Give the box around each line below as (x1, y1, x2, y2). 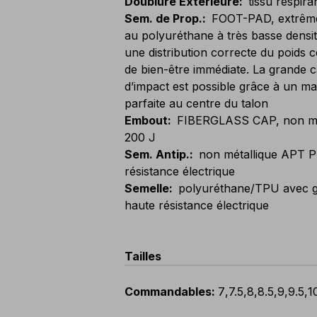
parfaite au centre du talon (125, 96, 268, 110)
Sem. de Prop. (125, 11, 202, 25)
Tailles (125, 249, 161, 263)
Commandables (125, 284, 212, 299)
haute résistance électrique (125, 198, 269, 212)
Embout (125, 113, 168, 127)
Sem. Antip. (125, 147, 190, 161)
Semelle (125, 181, 169, 195)
